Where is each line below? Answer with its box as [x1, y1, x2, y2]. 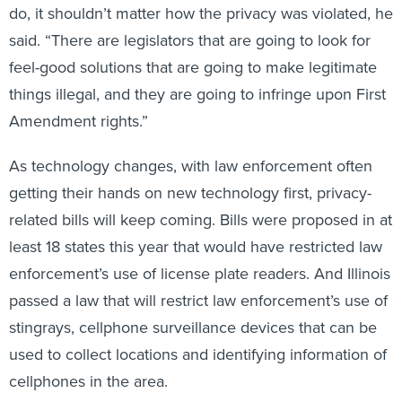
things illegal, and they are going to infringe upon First [9, 63, 386, 87]
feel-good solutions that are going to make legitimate [9, 36, 377, 60]
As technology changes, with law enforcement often [9, 135, 372, 159]
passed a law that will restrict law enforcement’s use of [9, 269, 388, 293]
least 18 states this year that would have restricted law [9, 215, 382, 240]
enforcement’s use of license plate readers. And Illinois [9, 242, 390, 267]
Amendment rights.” [9, 90, 148, 114]
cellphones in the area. [9, 350, 168, 374]
